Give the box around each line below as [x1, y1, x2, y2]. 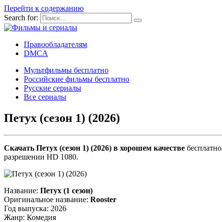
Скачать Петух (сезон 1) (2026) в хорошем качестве [4, 143, 185, 152]
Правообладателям [24, 40, 87, 49]
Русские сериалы [24, 84, 81, 92]
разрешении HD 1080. [4, 152, 78, 161]
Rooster [90, 195, 116, 204]
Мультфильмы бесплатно [24, 66, 109, 74]
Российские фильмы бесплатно [24, 75, 129, 83]
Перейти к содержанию [4, 4, 84, 12]
